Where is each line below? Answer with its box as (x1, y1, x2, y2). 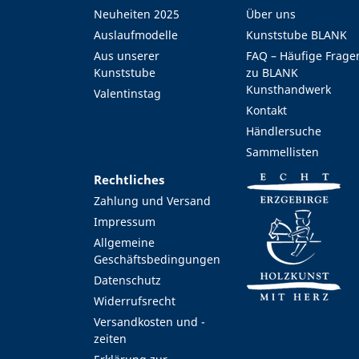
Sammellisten (245, 144, 319, 160)
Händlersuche (245, 123, 321, 139)
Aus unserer (94, 48, 159, 64)
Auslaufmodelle (94, 27, 178, 43)
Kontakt (245, 103, 287, 119)
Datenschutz (94, 272, 161, 288)
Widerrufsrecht (94, 293, 175, 309)
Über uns (245, 6, 296, 22)
